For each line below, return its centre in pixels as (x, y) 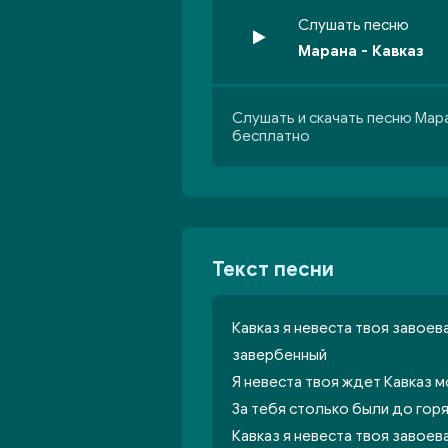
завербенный (279, 355)
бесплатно (271, 136)
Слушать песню (353, 25)
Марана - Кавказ (361, 51)
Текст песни (273, 269)
